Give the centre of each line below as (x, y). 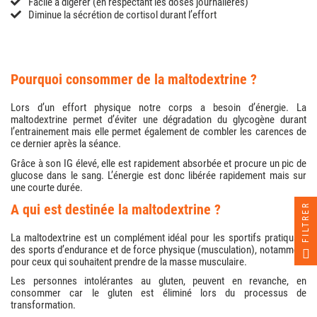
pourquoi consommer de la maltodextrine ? (138, 80)
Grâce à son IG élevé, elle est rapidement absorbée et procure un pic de (158, 163)
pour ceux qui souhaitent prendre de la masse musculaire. (129, 262)
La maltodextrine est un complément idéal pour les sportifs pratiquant (158, 238)
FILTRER (306, 222)
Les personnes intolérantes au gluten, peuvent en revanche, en (158, 281)
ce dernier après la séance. (66, 144)
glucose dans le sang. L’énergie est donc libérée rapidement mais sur (158, 175)
